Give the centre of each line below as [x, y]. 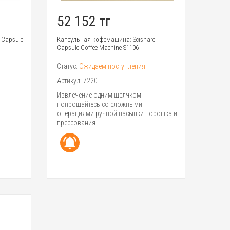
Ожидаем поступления [112, 66]
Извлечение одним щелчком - [101, 95]
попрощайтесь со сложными [99, 104]
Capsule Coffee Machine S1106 [98, 48]
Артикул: [70, 81]
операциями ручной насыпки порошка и [117, 114]
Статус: [68, 66]
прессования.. [78, 123]
